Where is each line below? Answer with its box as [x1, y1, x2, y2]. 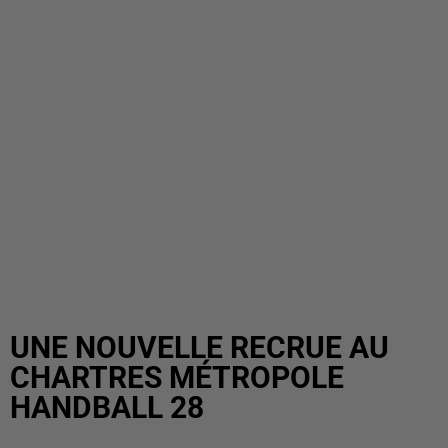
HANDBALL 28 [10, 390, 204, 425]
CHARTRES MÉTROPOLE [10, 360, 344, 395]
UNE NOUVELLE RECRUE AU [10, 330, 389, 365]
